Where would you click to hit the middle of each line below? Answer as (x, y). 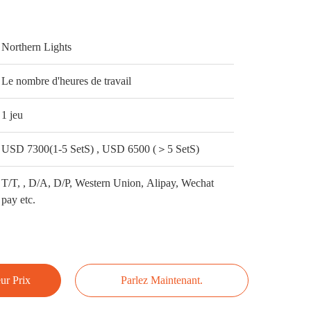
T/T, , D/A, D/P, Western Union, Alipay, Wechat (108, 183)
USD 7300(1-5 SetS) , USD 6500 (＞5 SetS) (176, 149)
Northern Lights (37, 47)
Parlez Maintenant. (161, 280)
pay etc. (19, 200)
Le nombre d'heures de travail (67, 81)
